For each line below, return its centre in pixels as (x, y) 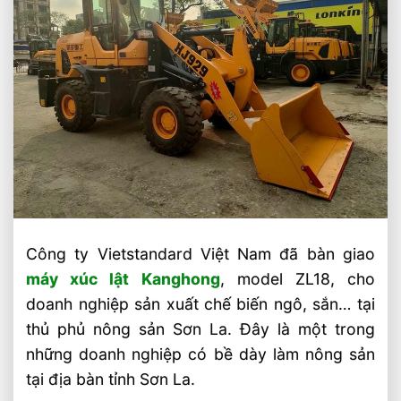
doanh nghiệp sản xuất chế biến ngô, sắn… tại (200, 304)
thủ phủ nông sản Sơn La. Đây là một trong (200, 329)
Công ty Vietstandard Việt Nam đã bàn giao (200, 254)
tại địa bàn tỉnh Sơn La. (111, 380)
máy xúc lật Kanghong (123, 279)
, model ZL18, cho (297, 279)
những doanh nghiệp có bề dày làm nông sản (200, 354)
